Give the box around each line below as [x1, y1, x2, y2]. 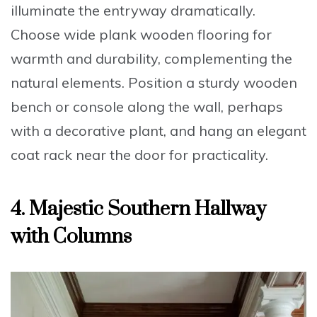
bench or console [11, 98, 124, 116]
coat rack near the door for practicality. [11, 146, 268, 164]
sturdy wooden [198, 74, 297, 92]
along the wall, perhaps [124, 98, 283, 116]
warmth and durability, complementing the [11, 50, 292, 68]
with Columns [11, 224, 132, 250]
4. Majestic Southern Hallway [11, 197, 266, 222]
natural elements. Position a [11, 74, 198, 92]
